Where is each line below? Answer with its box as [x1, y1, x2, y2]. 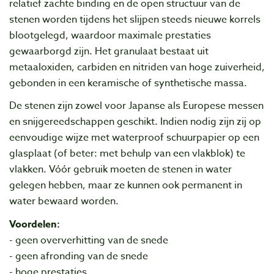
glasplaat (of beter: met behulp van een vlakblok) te [9, 146, 245, 161]
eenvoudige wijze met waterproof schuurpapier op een [9, 130, 259, 146]
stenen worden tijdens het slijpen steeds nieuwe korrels [9, 12, 261, 28]
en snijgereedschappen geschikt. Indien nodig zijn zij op [9, 114, 261, 130]
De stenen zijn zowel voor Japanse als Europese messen [9, 98, 264, 114]
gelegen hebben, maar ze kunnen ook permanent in [9, 178, 242, 193]
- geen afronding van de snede [9, 248, 148, 264]
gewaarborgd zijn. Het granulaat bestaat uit [9, 44, 209, 59]
